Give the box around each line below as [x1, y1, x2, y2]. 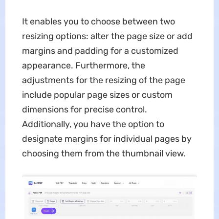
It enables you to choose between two [22, 16, 175, 27]
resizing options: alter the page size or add [22, 31, 193, 42]
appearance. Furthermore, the [22, 60, 145, 71]
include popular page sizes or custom [22, 89, 173, 101]
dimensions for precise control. [22, 104, 147, 115]
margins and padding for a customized [22, 45, 178, 57]
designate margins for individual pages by [22, 133, 192, 145]
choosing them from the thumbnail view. [22, 148, 186, 159]
